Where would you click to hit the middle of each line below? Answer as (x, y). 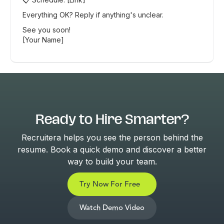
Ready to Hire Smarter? (112, 119)
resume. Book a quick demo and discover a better (112, 149)
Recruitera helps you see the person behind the (112, 137)
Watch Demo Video (112, 208)
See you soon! (46, 30)
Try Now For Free (110, 184)
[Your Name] (43, 40)
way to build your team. (112, 161)
